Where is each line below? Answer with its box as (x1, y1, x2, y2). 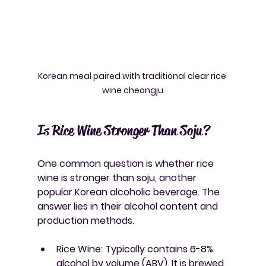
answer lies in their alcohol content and (37, 199, 220, 213)
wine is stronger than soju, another (37, 170, 199, 185)
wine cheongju (102, 84, 164, 96)
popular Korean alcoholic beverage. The (37, 185, 222, 199)
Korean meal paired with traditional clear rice (37, 69, 228, 82)
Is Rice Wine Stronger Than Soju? (37, 121, 210, 140)
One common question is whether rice (37, 156, 216, 170)
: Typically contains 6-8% (100, 242, 216, 256)
